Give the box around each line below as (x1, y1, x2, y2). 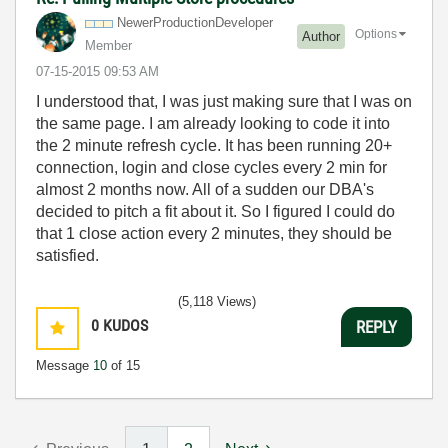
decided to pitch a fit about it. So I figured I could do (36, 203, 395, 220)
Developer (215, 15, 273, 30)
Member (85, 38, 132, 53)
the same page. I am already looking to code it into (36, 115, 390, 132)
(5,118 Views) (178, 294, 256, 309)
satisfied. (36, 247, 99, 264)
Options (355, 26, 397, 41)
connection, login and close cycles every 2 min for (36, 159, 387, 176)
